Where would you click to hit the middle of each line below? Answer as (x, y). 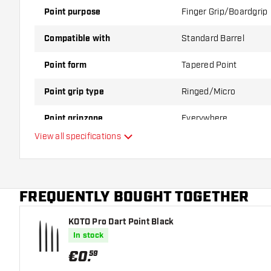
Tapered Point (209, 65)
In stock (88, 236)
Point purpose (75, 12)
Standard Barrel (213, 38)
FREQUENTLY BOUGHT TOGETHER (134, 197)
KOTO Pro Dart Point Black (121, 222)
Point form (68, 65)
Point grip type (77, 92)
